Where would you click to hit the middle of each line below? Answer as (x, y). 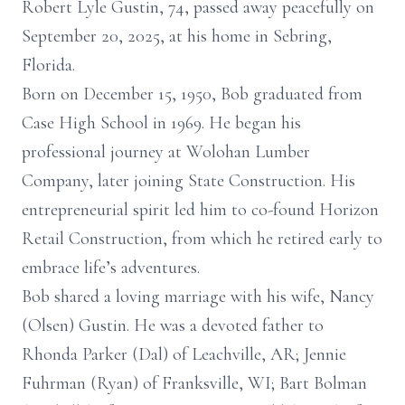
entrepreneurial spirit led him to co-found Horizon (200, 210)
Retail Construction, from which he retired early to (202, 239)
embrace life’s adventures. (111, 268)
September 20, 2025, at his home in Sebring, (177, 36)
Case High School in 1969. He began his (161, 123)
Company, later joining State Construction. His (188, 181)
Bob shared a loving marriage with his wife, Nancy (198, 297)
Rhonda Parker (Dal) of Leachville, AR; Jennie (184, 354)
